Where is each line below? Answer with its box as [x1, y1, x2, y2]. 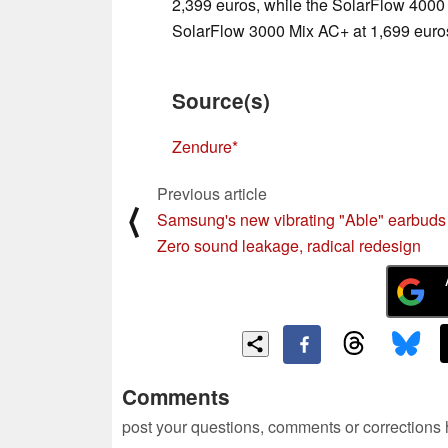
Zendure [172, 134, 232, 158]
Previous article [157, 181, 267, 205]
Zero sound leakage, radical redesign [157, 233, 421, 257]
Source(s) [172, 85, 270, 115]
